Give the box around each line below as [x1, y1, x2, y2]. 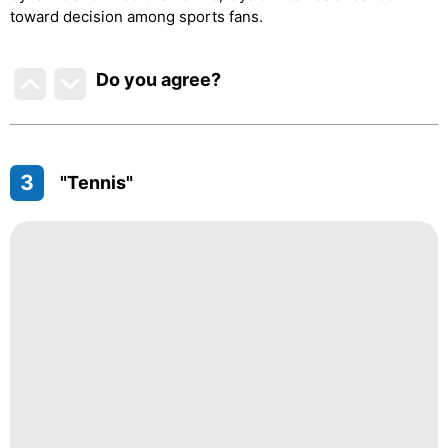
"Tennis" [59, 171, 133, 193]
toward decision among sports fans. [10, 6, 263, 26]
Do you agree [96, 68, 212, 90]
